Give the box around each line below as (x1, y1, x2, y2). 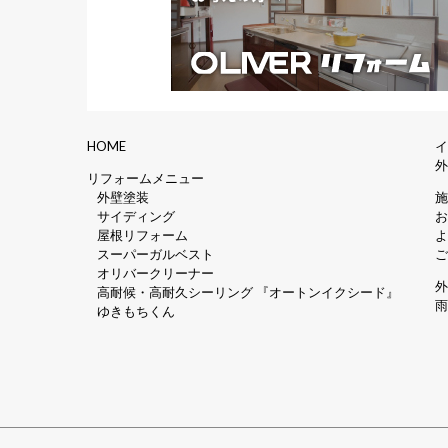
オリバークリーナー (97, 264, 215, 281)
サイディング (97, 207, 176, 224)
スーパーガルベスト (97, 245, 215, 262)
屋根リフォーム (97, 226, 189, 243)
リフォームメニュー (87, 169, 204, 186)
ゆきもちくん (97, 302, 176, 319)
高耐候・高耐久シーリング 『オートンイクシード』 (97, 283, 400, 300)
